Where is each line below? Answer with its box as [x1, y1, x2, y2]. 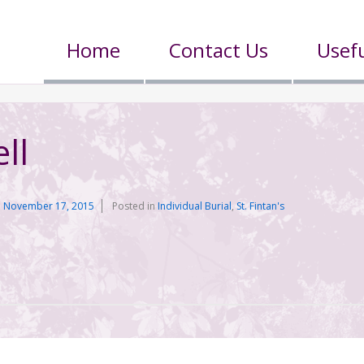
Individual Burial [158, 198, 232, 213]
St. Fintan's [236, 198, 285, 213]
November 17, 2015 [3, 198, 95, 213]
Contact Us [169, 37, 269, 63]
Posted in [112, 198, 158, 213]
